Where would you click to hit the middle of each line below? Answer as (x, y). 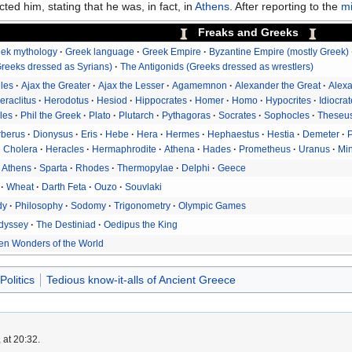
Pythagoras (187, 115)
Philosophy (39, 205)
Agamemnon (200, 85)
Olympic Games (213, 205)
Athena (180, 149)
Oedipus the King (141, 224)
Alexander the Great (278, 85)
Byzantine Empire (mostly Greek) (279, 51)
